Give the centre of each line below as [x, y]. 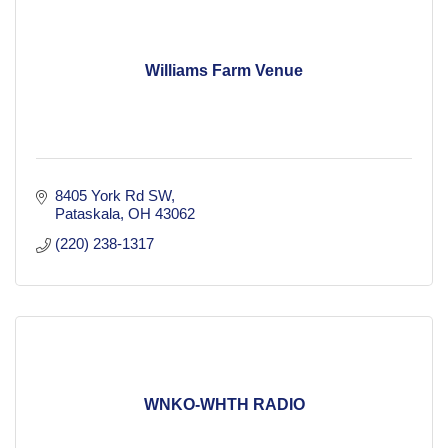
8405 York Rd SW [112, 196]
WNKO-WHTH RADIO [224, 405]
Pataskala [87, 214]
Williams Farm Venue [224, 71]
